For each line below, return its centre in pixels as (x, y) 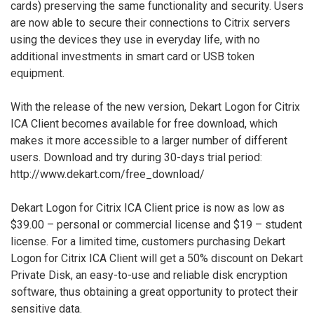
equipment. (37, 73)
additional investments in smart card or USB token (132, 56)
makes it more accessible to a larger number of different (149, 140)
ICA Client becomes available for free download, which (144, 123)
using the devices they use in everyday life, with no (135, 39)
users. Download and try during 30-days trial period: (136, 157)
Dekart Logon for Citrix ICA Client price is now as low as (148, 207)
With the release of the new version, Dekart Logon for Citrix (155, 107)
